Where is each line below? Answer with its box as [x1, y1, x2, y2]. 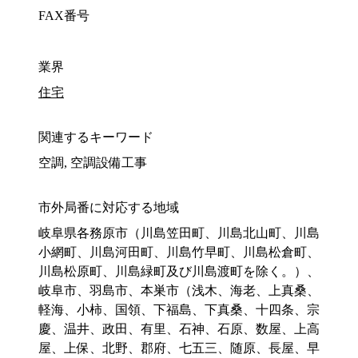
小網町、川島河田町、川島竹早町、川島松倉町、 [38, 245, 320, 260]
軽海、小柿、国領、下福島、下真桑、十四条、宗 [38, 303, 320, 317]
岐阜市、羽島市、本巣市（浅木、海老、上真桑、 [38, 284, 320, 298]
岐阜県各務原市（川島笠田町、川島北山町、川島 [38, 226, 320, 241]
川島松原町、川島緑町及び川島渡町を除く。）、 [38, 265, 320, 279]
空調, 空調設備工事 [38, 156, 147, 170]
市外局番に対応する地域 [38, 201, 179, 215]
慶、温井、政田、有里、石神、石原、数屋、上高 [38, 322, 320, 336]
